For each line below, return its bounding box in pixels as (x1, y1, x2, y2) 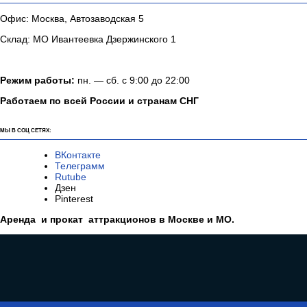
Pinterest (55, 193, 110, 205)
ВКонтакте (55, 149, 103, 161)
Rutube (55, 171, 86, 183)
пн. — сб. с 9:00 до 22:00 (77, 75, 190, 86)
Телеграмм (55, 160, 105, 172)
